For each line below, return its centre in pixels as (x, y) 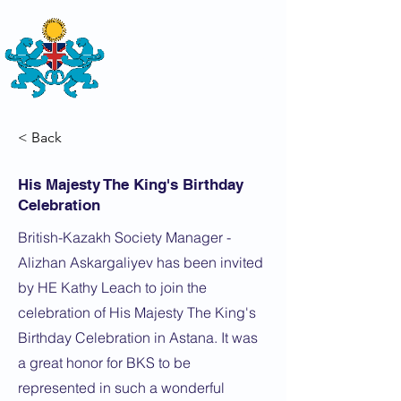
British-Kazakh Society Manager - (124, 237)
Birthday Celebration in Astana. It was (138, 337)
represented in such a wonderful (121, 388)
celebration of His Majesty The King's (137, 312)
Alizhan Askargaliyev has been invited (141, 262)
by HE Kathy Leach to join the (112, 287)
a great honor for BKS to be (104, 363)
